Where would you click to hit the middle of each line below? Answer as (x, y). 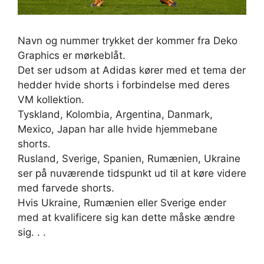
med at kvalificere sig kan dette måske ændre (126, 218)
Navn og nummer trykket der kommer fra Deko (128, 41)
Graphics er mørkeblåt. (72, 56)
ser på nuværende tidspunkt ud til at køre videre (132, 174)
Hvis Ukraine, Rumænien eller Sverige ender (122, 203)
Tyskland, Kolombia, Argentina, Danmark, (115, 115)
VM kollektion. (51, 100)
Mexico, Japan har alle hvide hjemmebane (118, 129)
